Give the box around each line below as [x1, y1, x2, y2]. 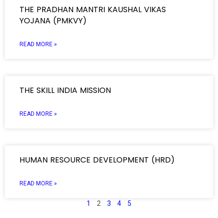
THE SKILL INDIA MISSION [19, 85, 111, 96]
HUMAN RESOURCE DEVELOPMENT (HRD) [19, 154, 177, 165]
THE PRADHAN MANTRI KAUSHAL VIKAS [19, 4, 166, 15]
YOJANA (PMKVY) [19, 15, 89, 26]
